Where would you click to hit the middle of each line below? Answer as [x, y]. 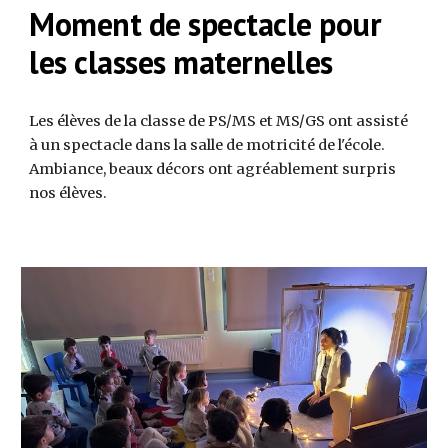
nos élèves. [70, 192]
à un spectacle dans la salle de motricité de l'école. [207, 144]
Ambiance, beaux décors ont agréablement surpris [213, 168]
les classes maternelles [181, 61]
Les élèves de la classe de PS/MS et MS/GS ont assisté [219, 120]
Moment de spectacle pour [205, 23]
